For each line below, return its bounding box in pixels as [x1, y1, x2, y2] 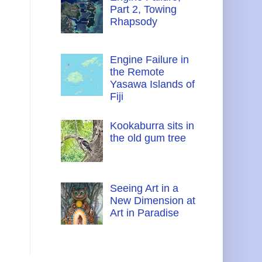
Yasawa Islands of [109, 78, 195, 91]
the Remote [109, 66, 164, 78]
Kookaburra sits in [109, 120, 194, 132]
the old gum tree [109, 132, 186, 144]
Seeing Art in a [109, 182, 178, 195]
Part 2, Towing [109, 4, 177, 16]
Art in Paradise [109, 207, 179, 219]
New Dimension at [109, 195, 195, 207]
